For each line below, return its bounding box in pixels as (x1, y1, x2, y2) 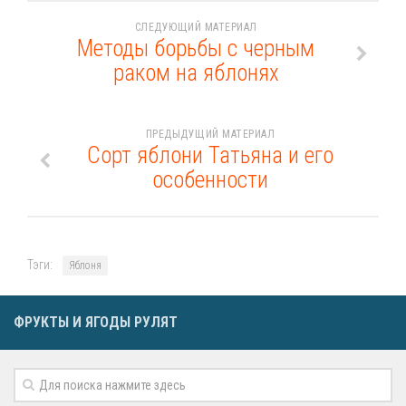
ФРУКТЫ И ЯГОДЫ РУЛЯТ (14, 313, 178, 331)
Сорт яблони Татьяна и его (87, 141, 333, 169)
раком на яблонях (112, 59, 279, 86)
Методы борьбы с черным (77, 34, 314, 62)
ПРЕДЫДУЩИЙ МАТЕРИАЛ (145, 127, 275, 140)
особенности (152, 166, 268, 193)
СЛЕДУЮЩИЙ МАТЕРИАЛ (134, 20, 257, 34)
